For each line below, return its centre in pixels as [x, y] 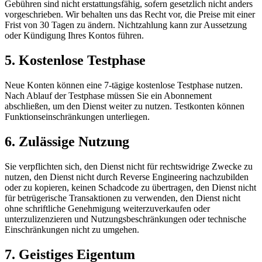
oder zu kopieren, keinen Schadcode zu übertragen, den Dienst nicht [130, 187]
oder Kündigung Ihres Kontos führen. [74, 36]
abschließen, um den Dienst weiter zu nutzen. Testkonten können [125, 106]
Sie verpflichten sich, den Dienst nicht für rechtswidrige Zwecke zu [129, 166]
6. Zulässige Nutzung [67, 141]
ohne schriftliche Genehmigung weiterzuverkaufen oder [107, 208]
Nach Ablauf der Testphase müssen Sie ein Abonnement [108, 95]
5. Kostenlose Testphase [75, 60]
